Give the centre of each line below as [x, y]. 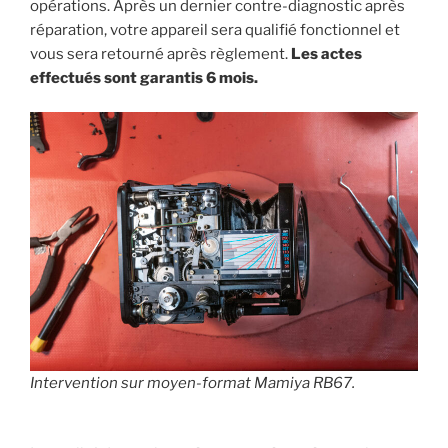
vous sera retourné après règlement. [160, 53]
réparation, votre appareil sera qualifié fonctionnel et [215, 29]
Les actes [326, 53]
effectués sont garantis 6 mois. [144, 77]
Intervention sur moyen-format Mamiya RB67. [192, 383]
